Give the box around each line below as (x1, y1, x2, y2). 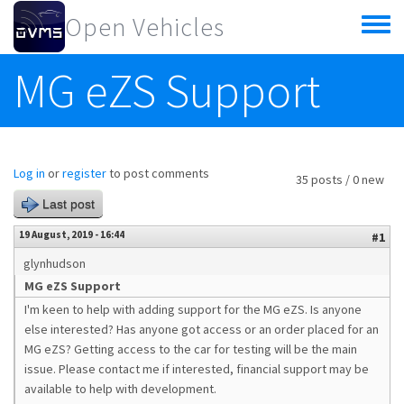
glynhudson (23, 255, 86, 271)
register (62, 165, 106, 181)
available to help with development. (24, 381, 216, 397)
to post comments (106, 165, 209, 181)
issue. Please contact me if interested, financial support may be (24, 361, 369, 377)
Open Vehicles (65, 11, 225, 43)
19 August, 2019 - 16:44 (19, 228, 124, 241)
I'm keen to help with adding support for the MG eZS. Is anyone (24, 301, 362, 317)
